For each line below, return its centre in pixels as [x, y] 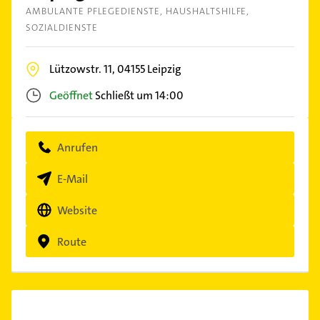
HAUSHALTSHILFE [206, 11]
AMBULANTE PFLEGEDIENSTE [93, 11]
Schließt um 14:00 [139, 95]
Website [77, 210]
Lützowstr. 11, [83, 69]
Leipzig [164, 69]
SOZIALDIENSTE [62, 27]
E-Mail [72, 179]
